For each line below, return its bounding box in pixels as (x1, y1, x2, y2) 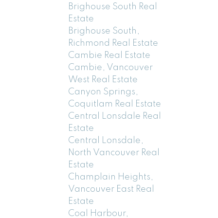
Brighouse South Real (68, 2, 158, 11)
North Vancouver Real (68, 148, 160, 157)
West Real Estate (68, 75, 138, 84)
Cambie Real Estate (68, 51, 151, 60)
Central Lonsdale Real (68, 111, 162, 121)
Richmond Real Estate (68, 38, 159, 48)
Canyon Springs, (68, 87, 139, 96)
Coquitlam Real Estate (68, 99, 162, 109)
